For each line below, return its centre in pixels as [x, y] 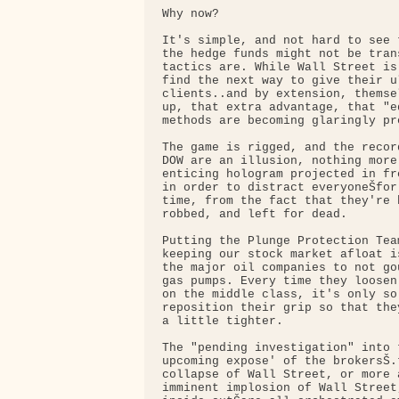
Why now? [191, 14]
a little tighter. [223, 322]
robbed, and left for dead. [255, 215]
